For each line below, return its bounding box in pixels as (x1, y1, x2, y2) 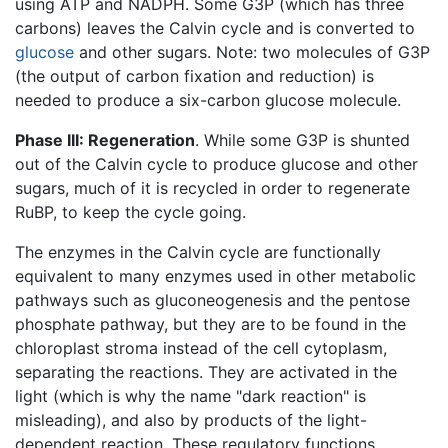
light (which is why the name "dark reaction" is (15, 386, 366, 407)
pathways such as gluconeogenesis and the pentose (15, 290, 410, 311)
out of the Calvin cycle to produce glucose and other (15, 154, 418, 175)
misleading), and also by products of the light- (15, 410, 367, 431)
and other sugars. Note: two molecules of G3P (74, 42, 430, 63)
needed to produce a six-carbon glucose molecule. (15, 90, 401, 111)
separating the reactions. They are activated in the (15, 362, 397, 383)
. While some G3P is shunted (195, 130, 410, 151)
